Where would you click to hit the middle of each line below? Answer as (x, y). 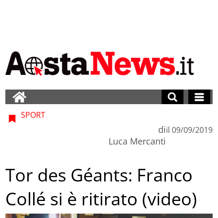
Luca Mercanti (137, 141)
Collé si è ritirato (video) (101, 199)
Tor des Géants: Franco (99, 175)
